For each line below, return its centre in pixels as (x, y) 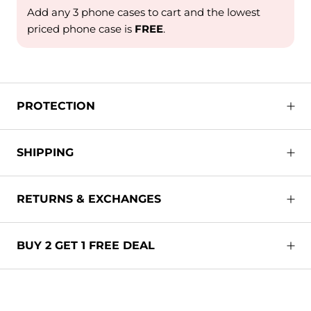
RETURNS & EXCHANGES (89, 199)
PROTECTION (56, 106)
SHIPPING (45, 153)
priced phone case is (81, 29)
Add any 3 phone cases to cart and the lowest (144, 12)
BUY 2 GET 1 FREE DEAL (86, 246)
